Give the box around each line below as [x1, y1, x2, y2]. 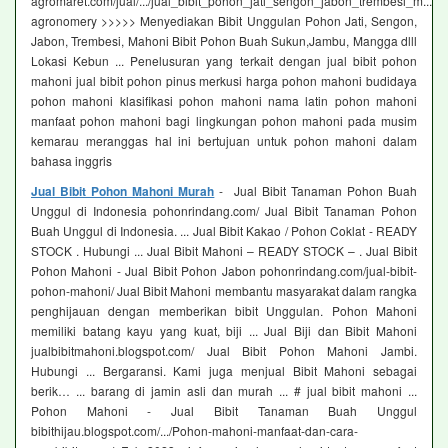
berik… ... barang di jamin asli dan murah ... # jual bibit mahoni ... [31, 382, 417, 400]
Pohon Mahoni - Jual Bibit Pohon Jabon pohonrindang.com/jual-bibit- [31, 262, 417, 280]
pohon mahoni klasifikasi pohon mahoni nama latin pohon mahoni [31, 92, 417, 110]
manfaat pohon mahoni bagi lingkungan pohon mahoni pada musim [31, 112, 417, 130]
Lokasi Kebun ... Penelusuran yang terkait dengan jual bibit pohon [31, 52, 417, 70]
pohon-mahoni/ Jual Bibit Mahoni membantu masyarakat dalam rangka [31, 282, 417, 300]
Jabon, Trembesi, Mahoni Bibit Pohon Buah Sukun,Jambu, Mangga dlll [31, 32, 417, 50]
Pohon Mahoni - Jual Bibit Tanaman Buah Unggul [31, 402, 417, 420]
